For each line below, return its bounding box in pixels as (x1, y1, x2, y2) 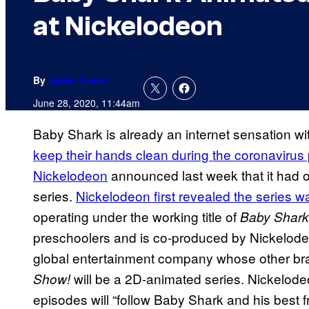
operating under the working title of (33, 207, 237, 226)
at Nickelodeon (33, 10, 223, 43)
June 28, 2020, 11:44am (33, 96, 140, 110)
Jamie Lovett (48, 73, 109, 88)
